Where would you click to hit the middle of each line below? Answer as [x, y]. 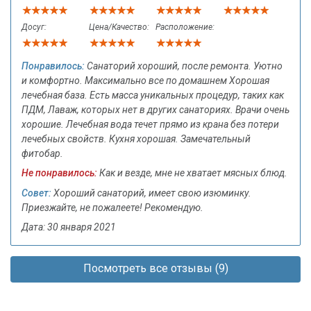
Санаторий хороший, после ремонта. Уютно [184, 66]
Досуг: [38, 27]
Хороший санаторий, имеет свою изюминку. [151, 193]
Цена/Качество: [119, 27]
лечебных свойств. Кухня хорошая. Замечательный [136, 138]
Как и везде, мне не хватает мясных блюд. [192, 173]
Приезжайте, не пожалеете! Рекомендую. [112, 207]
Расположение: [185, 27]
